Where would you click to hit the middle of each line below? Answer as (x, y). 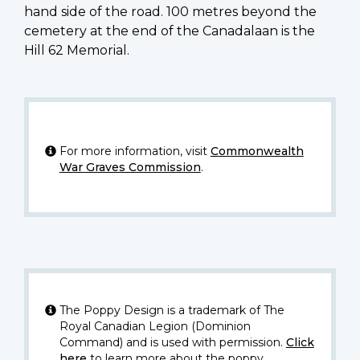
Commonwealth (257, 151)
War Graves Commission (130, 168)
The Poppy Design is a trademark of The (172, 311)
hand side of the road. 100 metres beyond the (170, 12)
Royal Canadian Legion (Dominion (155, 327)
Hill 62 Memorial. (77, 51)
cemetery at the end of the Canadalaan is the (170, 31)
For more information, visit (135, 151)
